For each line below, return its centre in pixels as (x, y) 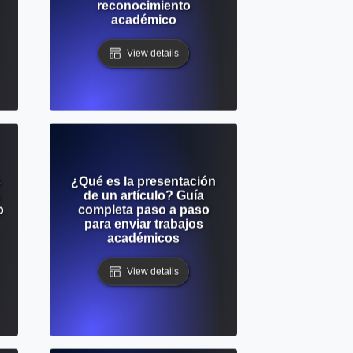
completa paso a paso (143, 210)
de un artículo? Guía (143, 195)
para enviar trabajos (143, 224)
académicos (143, 238)
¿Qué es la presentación (143, 181)
